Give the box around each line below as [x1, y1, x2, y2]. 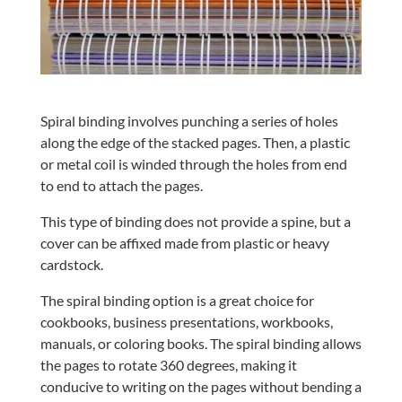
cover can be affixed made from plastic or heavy [39, 233, 329, 251]
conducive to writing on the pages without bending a [39, 377, 362, 395]
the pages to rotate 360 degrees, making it [39, 355, 297, 373]
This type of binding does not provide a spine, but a [39, 212, 351, 230]
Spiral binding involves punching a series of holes [39, 111, 338, 129]
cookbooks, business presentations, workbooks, [39, 312, 333, 330]
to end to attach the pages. [39, 176, 203, 194]
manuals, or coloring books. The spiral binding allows [39, 334, 362, 352]
